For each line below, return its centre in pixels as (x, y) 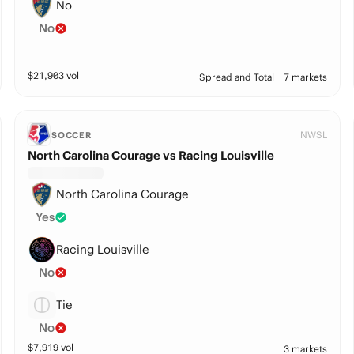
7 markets (306, 77)
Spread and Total (237, 77)
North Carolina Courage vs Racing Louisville (151, 155)
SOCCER (72, 135)
